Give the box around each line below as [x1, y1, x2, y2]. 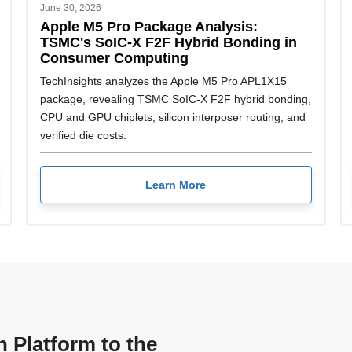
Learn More [145, 178, 207, 192]
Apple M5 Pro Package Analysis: [39, 17, 258, 35]
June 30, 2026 [39, 2, 101, 13]
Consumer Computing [39, 49, 189, 66]
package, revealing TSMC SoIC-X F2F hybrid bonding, [39, 92, 311, 105]
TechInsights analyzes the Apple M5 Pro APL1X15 [39, 74, 287, 87]
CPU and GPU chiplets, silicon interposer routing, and [39, 110, 306, 123]
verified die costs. [39, 128, 126, 141]
